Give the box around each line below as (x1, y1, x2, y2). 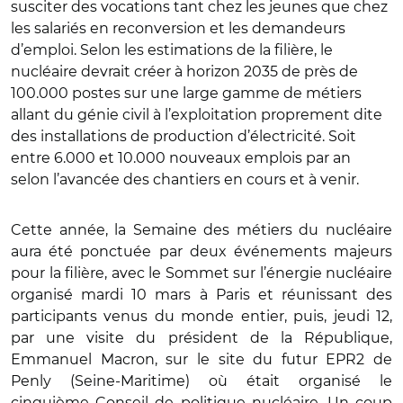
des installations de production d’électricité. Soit (11, 127, 356, 145)
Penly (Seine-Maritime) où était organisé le (11, 372, 392, 390)
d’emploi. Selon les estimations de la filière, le (11, 40, 333, 58)
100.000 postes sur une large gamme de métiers (11, 84, 362, 102)
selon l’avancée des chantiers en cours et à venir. (11, 170, 359, 188)
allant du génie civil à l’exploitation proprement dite (11, 105, 382, 123)
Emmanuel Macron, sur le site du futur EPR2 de (11, 350, 392, 368)
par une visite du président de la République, (11, 328, 392, 346)
